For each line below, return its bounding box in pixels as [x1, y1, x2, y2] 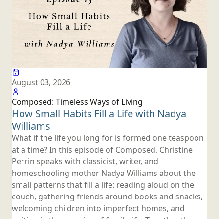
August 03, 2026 [12, 77, 70, 88]
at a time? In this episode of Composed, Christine [12, 144, 193, 155]
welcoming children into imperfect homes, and [12, 203, 185, 214]
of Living [111, 96, 143, 108]
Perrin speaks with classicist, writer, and [12, 156, 158, 167]
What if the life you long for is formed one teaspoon [12, 132, 204, 144]
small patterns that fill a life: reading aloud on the [12, 179, 194, 191]
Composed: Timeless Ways [12, 96, 111, 108]
